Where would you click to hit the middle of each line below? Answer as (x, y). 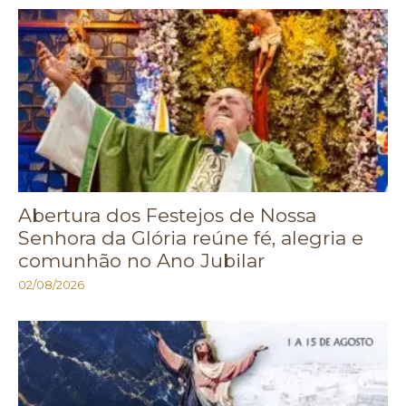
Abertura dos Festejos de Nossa (167, 215)
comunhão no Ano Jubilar (141, 260)
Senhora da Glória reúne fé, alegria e (191, 237)
